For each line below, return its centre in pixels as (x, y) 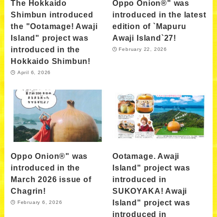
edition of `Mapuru (149, 26)
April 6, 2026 (34, 73)
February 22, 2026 (143, 49)
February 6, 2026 (40, 202)
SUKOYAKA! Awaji (150, 191)
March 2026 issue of (51, 179)
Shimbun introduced (52, 14)
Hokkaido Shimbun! (51, 61)
